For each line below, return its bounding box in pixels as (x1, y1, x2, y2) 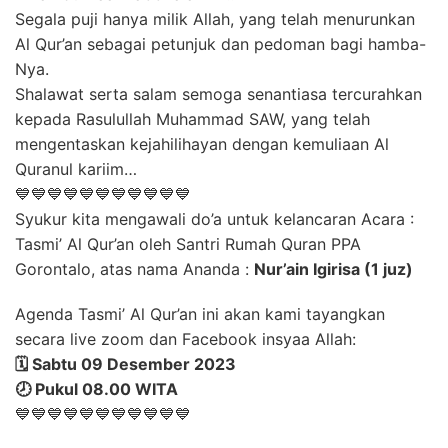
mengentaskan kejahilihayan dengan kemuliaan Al (15, 134, 389, 154)
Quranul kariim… (15, 159, 137, 179)
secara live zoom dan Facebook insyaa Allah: (15, 329, 356, 349)
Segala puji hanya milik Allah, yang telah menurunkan (15, 9, 415, 29)
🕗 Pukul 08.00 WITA (15, 379, 178, 399)
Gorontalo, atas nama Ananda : (15, 259, 254, 279)
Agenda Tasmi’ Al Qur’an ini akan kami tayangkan (15, 304, 385, 324)
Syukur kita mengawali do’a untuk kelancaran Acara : (15, 209, 414, 229)
